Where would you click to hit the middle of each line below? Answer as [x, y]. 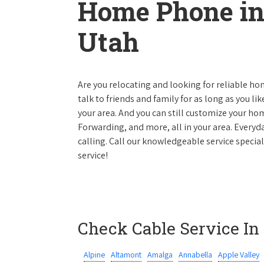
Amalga [160, 255]
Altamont [126, 255]
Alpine [94, 255]
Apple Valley [239, 255]
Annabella [195, 255]
